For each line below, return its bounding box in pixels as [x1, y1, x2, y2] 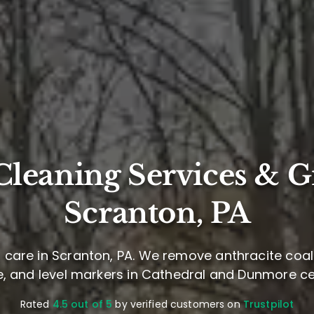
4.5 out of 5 [52, 297, 113, 312]
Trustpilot [243, 297, 294, 312]
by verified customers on [112, 297, 243, 312]
